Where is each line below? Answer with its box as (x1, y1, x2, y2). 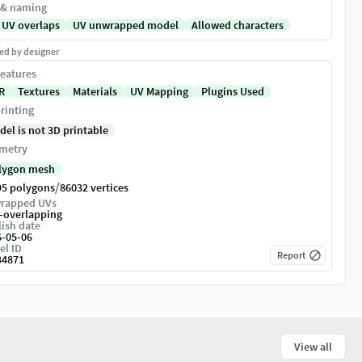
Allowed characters (192, 18, 284, 33)
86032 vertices (60, 180, 128, 196)
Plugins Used (201, 84, 264, 99)
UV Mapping (130, 84, 188, 99)
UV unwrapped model (73, 18, 179, 33)
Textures (18, 84, 60, 99)
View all (294, 339, 332, 355)
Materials (73, 84, 117, 99)
